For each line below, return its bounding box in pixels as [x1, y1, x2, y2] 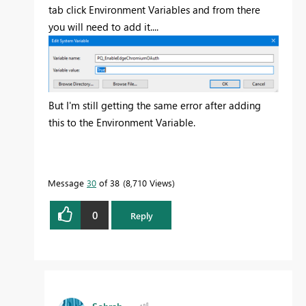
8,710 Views [126, 177, 172, 189]
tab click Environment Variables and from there [48, 3, 260, 17]
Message [48, 177, 87, 189]
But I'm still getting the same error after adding [48, 98, 261, 113]
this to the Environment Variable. [48, 115, 198, 130]
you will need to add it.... [48, 20, 158, 34]
